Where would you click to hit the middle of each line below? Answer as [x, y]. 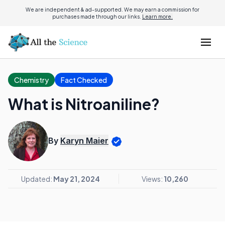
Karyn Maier [84, 141]
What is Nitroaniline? [84, 104]
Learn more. [157, 17]
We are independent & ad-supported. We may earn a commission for [113, 10]
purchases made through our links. [97, 17]
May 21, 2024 [76, 179]
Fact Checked [84, 80]
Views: [153, 179]
